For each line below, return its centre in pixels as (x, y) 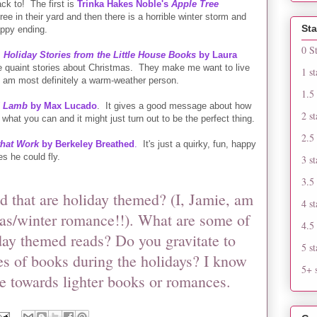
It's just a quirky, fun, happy (197, 144)
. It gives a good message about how (174, 105)
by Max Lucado (62, 105)
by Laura (217, 54)
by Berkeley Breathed (87, 144)
